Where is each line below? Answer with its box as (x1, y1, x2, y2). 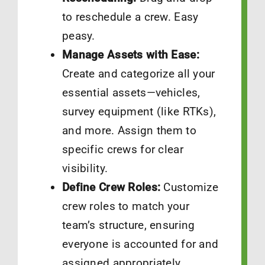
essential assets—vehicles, (62, 86, 201, 100)
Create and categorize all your (62, 67, 215, 81)
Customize (160, 180, 218, 195)
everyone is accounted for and (62, 237, 219, 251)
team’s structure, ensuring (62, 218, 195, 232)
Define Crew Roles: (62, 180, 161, 195)
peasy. (62, 29, 98, 43)
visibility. (62, 161, 108, 176)
